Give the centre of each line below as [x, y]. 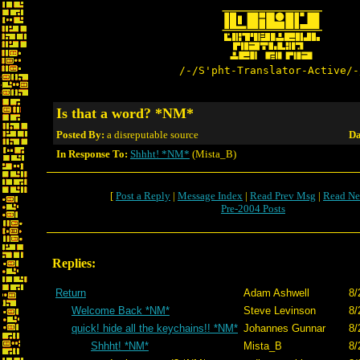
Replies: [74, 263]
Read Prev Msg [283, 196]
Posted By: [82, 135]
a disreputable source [153, 135]
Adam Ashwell [276, 293]
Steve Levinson [280, 311]
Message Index [210, 196]
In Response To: [92, 154]
